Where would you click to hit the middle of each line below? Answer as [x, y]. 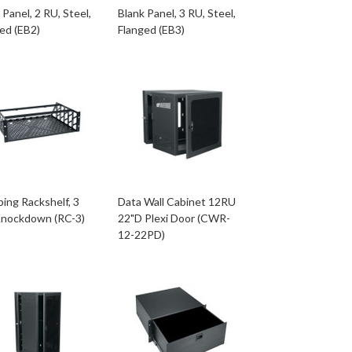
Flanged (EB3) [151, 29]
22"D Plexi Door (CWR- [174, 218]
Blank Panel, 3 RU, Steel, [176, 13]
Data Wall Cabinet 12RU [176, 202]
